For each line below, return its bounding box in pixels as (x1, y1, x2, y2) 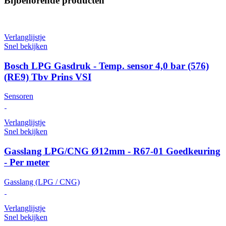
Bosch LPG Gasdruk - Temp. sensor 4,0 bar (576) (4, 60, 209, 71)
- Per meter (4, 157, 49, 168)
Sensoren (4, 92, 33, 101)
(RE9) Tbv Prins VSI (4, 71, 91, 82)
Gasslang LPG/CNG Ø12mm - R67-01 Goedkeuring (4, 146, 220, 157)
